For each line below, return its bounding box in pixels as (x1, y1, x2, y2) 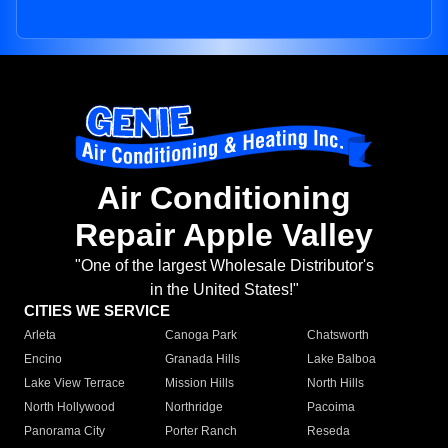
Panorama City (24, 424, 105, 439)
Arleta (24, 328, 56, 343)
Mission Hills (165, 376, 235, 391)
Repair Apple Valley (75, 217, 373, 254)
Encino (24, 352, 62, 367)
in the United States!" (149, 281, 299, 299)
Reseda (306, 424, 350, 439)
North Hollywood (24, 400, 115, 415)
